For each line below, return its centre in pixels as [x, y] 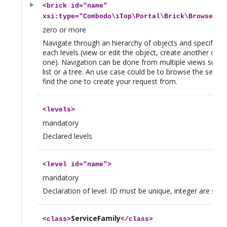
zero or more [64, 30]
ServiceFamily [96, 218]
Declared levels [67, 136]
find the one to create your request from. [110, 82]
